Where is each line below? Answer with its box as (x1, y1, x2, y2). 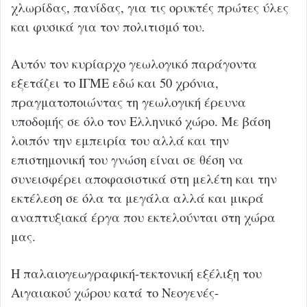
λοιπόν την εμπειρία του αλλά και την (11, 131, 229, 149)
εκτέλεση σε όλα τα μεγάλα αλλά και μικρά (11, 188, 264, 206)
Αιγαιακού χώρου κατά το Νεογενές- (11, 283, 219, 301)
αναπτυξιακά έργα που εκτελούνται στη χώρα (11, 208, 275, 225)
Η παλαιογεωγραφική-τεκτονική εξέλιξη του (11, 264, 262, 282)
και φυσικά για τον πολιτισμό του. (11, 17, 205, 35)
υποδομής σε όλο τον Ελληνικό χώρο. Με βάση (11, 112, 271, 130)
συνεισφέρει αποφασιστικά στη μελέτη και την (11, 169, 277, 187)
